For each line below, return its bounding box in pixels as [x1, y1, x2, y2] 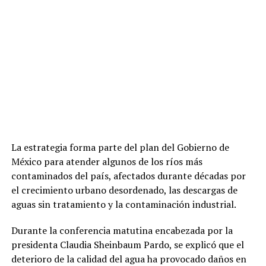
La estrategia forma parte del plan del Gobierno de [11, 140, 229, 154]
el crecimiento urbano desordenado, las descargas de [11, 183, 237, 197]
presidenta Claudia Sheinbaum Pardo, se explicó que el [11, 237, 244, 251]
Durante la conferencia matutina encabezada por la [11, 223, 233, 237]
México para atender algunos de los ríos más [11, 154, 202, 168]
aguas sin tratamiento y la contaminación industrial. [11, 197, 236, 211]
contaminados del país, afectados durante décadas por [11, 169, 246, 182]
